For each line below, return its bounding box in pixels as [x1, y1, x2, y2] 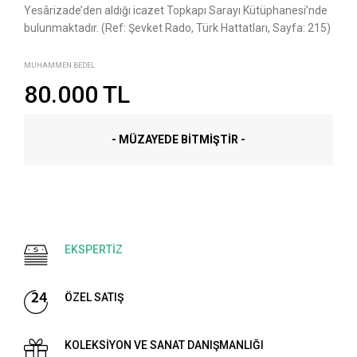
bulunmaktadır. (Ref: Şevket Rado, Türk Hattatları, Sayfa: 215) [24, 21, 331, 34]
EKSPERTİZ [65, 242, 123, 256]
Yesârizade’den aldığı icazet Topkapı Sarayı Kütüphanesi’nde [24, 3, 328, 17]
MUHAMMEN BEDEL [24, 61, 95, 69]
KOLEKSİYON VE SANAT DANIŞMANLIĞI [65, 338, 264, 351]
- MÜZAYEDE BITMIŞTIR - [112, 132, 245, 146]
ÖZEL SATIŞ [65, 290, 124, 304]
